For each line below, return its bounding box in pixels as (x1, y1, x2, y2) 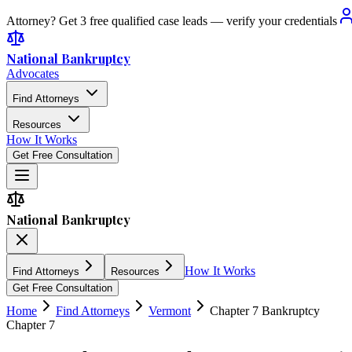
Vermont (148, 304, 191, 317)
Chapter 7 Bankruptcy (210, 304, 320, 317)
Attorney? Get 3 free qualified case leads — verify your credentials (6, 14, 337, 27)
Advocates (6, 67, 59, 80)
